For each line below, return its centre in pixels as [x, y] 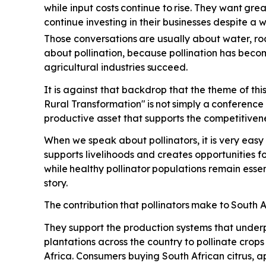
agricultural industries [95, 67]
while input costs [81, 8]
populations [179, 169]
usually [174, 39]
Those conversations [90, 39]
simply [187, 104]
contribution [91, 205]
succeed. [167, 67]
